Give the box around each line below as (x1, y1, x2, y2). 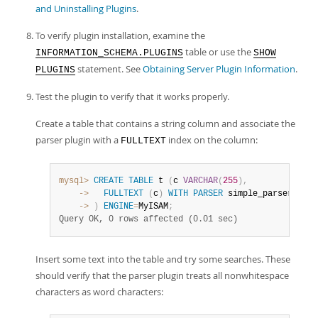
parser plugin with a (35, 133, 121, 146)
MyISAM (138, 202, 168, 212)
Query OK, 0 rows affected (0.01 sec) (59, 214, 238, 224)
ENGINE (104, 202, 133, 212)
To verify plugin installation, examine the (35, 29, 205, 42)
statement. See (75, 62, 143, 75)
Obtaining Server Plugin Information (143, 62, 295, 75)
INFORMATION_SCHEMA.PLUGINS (35, 48, 183, 58)
